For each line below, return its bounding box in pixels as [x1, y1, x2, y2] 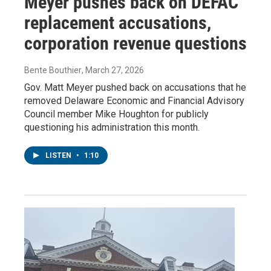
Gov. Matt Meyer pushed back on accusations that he [24, 82, 246, 94]
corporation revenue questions [24, 33, 247, 54]
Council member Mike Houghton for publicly [24, 108, 209, 120]
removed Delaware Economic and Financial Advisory [24, 95, 244, 107]
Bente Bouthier [24, 65, 82, 76]
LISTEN [45, 151, 73, 160]
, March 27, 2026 [82, 65, 144, 76]
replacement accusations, [24, 12, 211, 34]
